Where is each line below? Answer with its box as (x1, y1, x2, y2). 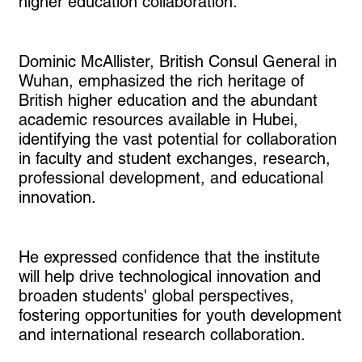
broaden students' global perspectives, (18, 290, 294, 305)
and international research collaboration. (18, 329, 305, 344)
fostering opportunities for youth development (18, 309, 342, 325)
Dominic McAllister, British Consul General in (18, 56, 337, 71)
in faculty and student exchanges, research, (18, 153, 330, 168)
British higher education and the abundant (18, 95, 318, 110)
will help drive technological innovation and (18, 271, 321, 286)
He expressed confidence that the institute (18, 251, 320, 267)
